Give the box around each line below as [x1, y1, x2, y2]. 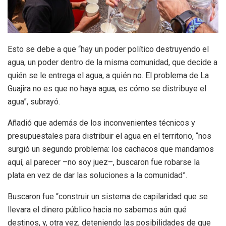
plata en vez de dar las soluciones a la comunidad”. [8, 171, 187, 181]
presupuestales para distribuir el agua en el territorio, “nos [8, 131, 211, 141]
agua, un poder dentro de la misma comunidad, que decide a [8, 58, 217, 68]
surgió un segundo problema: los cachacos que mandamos [8, 144, 214, 154]
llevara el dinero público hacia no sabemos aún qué [8, 205, 187, 215]
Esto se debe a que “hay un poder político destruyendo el [8, 44, 209, 54]
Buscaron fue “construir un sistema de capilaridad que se [8, 192, 208, 202]
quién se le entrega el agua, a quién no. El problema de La [8, 71, 209, 81]
